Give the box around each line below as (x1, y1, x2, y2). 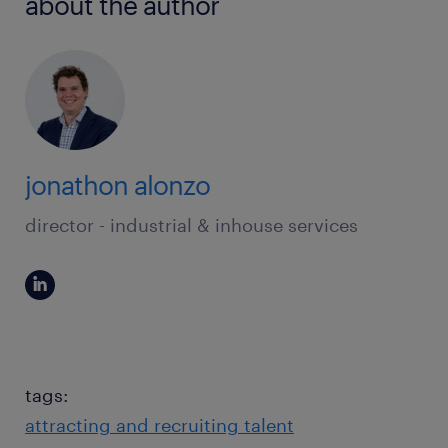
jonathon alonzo (25, 168, 210, 200)
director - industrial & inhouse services (25, 213, 358, 236)
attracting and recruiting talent (25, 413, 294, 436)
